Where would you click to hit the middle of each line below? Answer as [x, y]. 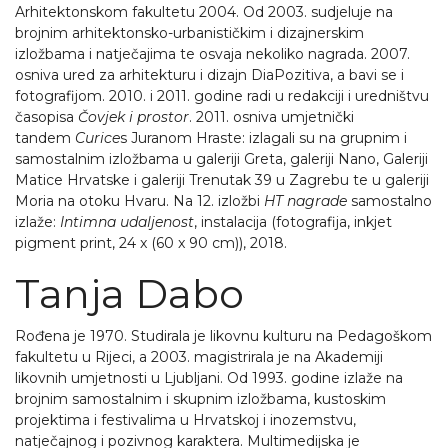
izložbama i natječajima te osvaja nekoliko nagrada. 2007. [212, 54]
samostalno [389, 201]
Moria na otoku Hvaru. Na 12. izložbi [139, 201]
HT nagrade [305, 201]
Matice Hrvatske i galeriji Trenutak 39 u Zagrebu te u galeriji [222, 180]
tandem [45, 138]
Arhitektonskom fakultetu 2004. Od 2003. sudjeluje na [204, 12]
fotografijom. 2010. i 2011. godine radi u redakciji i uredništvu [222, 96]
